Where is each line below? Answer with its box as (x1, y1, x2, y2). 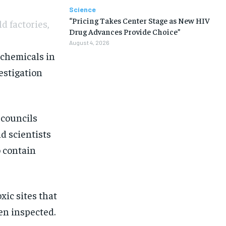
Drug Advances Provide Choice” (69, 26, 181, 36)
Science (69, 5, 96, 14)
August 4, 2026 (69, 38, 109, 46)
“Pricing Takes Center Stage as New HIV (69, 15, 210, 25)
